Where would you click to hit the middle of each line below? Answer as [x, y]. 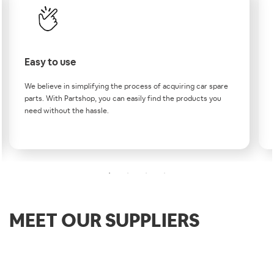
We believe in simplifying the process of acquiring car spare [126, 86]
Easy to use [50, 62]
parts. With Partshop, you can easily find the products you [123, 98]
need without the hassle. [67, 111]
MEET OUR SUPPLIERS [104, 221]
